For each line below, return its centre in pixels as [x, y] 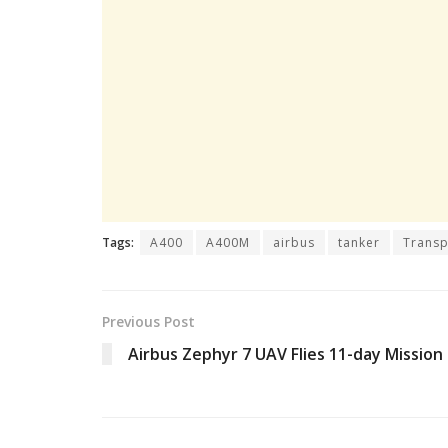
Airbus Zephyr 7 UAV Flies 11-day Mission [285, 353]
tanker [359, 242]
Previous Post [148, 321]
